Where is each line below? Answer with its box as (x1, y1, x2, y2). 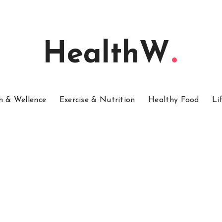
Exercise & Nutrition (59, 96, 135, 104)
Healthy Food (148, 96, 199, 104)
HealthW (43, 40, 169, 70)
